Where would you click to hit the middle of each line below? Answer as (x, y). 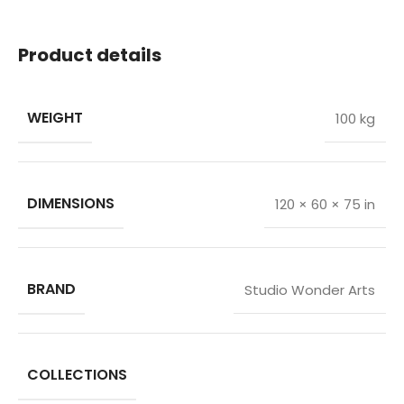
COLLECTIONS (77, 375)
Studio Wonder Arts (310, 290)
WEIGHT (55, 118)
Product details (90, 55)
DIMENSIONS (71, 204)
